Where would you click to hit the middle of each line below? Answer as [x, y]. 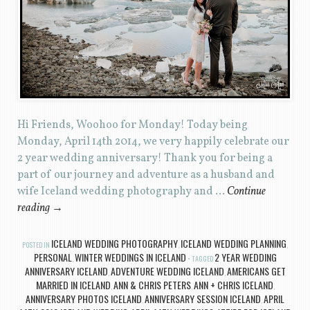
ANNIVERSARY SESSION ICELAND [203, 299]
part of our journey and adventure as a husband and [146, 175]
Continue [246, 192]
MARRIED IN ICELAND [73, 285]
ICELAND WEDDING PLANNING [234, 244]
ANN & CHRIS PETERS [152, 285]
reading [34, 209]
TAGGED [203, 259]
